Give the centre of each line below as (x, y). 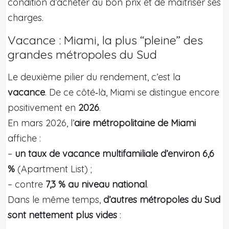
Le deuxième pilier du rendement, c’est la (94, 77)
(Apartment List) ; (53, 169)
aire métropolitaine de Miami (135, 123)
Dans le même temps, (55, 199)
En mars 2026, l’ (41, 123)
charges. (26, 17)
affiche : (24, 138)
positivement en (43, 107)
